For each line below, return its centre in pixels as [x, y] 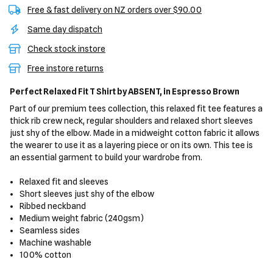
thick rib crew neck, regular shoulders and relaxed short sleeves [131, 121]
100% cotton [46, 255]
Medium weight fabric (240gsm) [82, 218]
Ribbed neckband [53, 206]
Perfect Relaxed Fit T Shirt [63, 91]
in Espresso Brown [201, 91]
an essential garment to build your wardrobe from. [106, 157]
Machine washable [56, 243]
